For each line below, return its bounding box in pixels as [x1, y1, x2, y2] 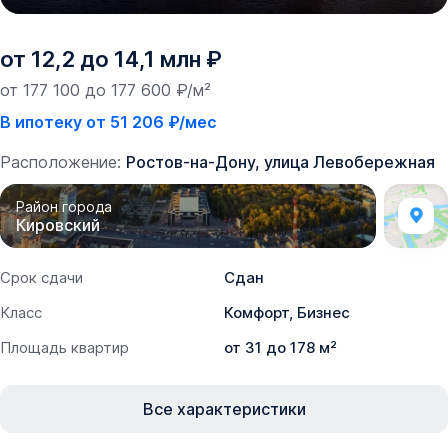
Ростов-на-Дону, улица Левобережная [126, 152, 435, 172]
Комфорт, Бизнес [224, 303, 350, 322]
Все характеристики [142, 399, 306, 419]
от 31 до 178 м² [224, 338, 337, 357]
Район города [16, 197, 112, 215]
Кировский [16, 214, 100, 235]
